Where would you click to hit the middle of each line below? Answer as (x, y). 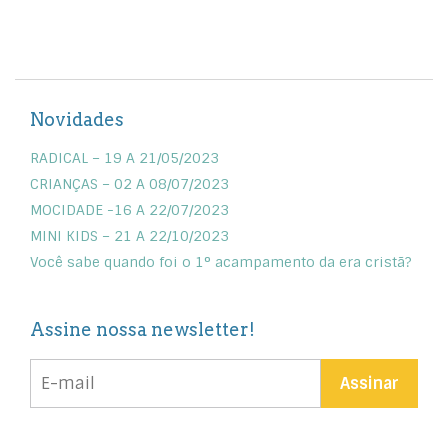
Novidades (77, 119)
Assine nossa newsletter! (142, 329)
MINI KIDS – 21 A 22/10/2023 (129, 236)
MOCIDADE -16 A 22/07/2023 (129, 210)
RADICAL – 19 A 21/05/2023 (124, 158)
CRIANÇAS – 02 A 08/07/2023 (129, 184)
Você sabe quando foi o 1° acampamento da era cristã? (221, 262)
